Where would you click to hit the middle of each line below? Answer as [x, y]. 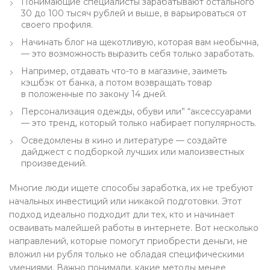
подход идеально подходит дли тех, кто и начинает [122, 215]
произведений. [54, 163]
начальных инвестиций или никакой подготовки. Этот [125, 201]
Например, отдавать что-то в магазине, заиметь [124, 71]
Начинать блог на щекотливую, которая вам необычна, [140, 42]
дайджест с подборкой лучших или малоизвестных [133, 152]
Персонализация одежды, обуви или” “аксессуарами [136, 111]
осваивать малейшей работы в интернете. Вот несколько [134, 228]
